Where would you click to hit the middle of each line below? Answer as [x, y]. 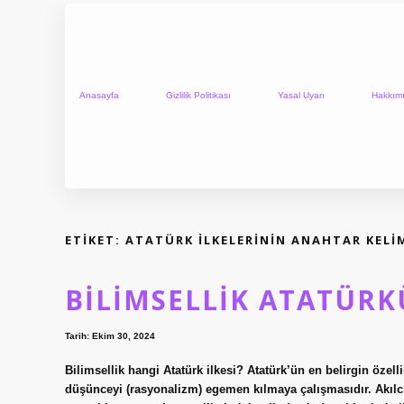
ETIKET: [95, 239]
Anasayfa [99, 96]
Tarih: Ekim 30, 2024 [110, 336]
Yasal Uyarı [301, 96]
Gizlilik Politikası [198, 96]
